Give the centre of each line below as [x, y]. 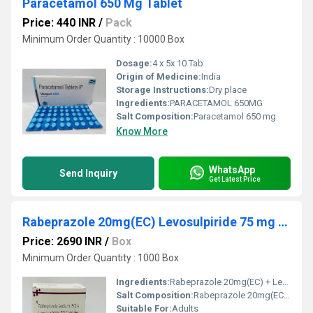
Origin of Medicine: [159, 77]
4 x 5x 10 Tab [178, 63]
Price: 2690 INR [62, 241]
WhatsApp [232, 169]
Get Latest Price [235, 179]
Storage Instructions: [162, 90]
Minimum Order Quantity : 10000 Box [103, 39]
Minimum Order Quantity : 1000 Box [101, 258]
